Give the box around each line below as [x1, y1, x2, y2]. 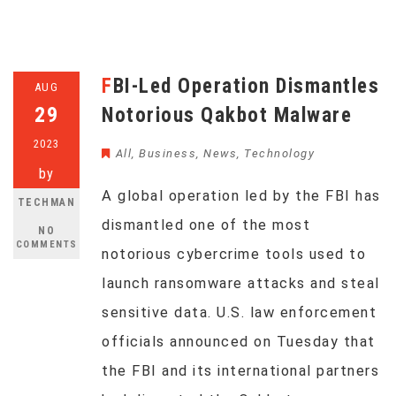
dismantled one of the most [102, 217, 310, 233]
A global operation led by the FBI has [102, 187, 381, 204]
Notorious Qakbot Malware [102, 103, 352, 127]
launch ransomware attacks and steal [102, 275, 380, 292]
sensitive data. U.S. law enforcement [102, 304, 377, 321]
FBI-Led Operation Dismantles [102, 74, 113, 98]
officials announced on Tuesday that [102, 333, 376, 350]
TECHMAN [17, 196, 76, 209]
